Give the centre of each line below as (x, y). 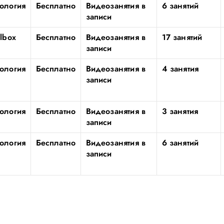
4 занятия (180, 69)
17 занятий (182, 37)
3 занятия (180, 111)
